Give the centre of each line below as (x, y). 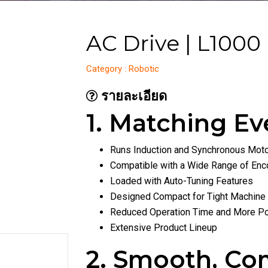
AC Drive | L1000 (173, 43)
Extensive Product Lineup (164, 228)
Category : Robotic (123, 69)
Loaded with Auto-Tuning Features (182, 181)
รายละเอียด (132, 96)
